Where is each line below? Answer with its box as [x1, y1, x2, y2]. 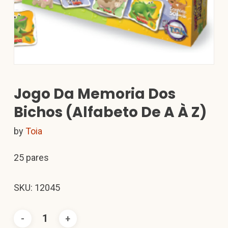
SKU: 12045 [13, 182, 60, 193]
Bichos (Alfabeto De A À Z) [13, 102, 207, 123]
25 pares [13, 152, 49, 163]
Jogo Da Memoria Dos [13, 84, 176, 104]
